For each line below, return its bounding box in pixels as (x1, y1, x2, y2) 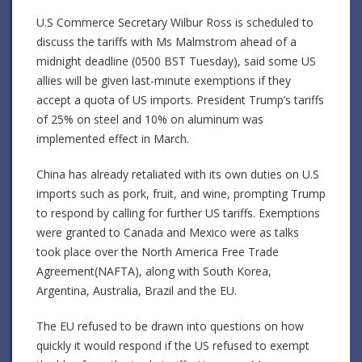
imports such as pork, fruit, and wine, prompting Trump (36, 186, 326, 202)
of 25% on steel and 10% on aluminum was (36, 112, 263, 128)
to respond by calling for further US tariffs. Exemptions (36, 205, 320, 221)
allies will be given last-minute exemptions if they (36, 73, 291, 89)
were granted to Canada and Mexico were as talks (36, 225, 299, 241)
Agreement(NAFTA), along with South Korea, (36, 263, 271, 280)
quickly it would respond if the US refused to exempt (36, 338, 309, 354)
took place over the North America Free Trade (36, 244, 279, 260)
